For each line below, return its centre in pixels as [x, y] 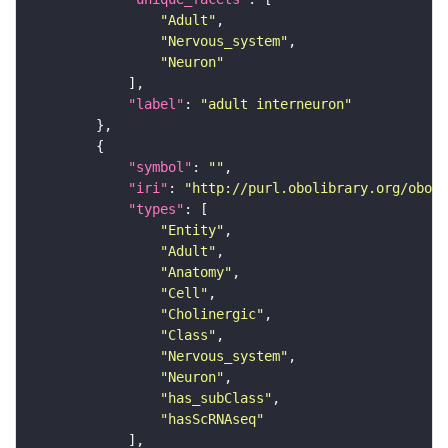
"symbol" [160, 167]
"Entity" [192, 230]
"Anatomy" [196, 272]
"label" [156, 104]
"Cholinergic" [212, 314]
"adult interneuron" [276, 104]
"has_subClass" [216, 398]
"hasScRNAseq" [212, 419]
